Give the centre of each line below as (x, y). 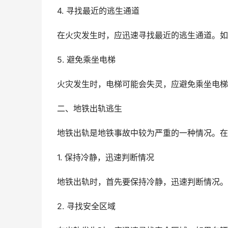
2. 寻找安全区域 (86, 206)
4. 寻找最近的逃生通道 (98, 11)
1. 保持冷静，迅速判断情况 (106, 158)
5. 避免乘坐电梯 (86, 60)
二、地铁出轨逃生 (90, 109)
